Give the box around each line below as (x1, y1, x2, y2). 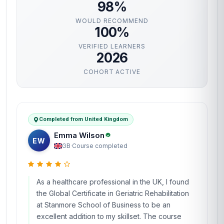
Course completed (72, 141, 127, 149)
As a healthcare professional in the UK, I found (36, 177, 189, 186)
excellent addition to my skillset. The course (36, 212, 181, 220)
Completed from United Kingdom (39, 116, 128, 122)
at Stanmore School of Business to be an (36, 200, 170, 209)
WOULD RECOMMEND (75, 17, 148, 24)
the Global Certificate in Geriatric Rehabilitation (36, 189, 189, 197)
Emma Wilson (54, 130, 104, 140)
